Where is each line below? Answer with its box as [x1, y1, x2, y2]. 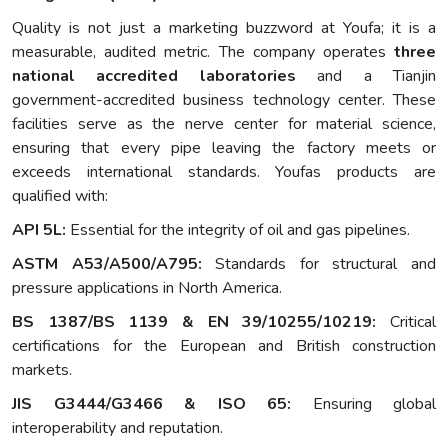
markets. [12, 359, 72, 382]
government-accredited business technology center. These [12, 89, 436, 112]
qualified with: [12, 185, 108, 208]
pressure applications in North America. [12, 277, 282, 300]
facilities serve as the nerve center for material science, [12, 113, 436, 136]
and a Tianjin [295, 65, 437, 88]
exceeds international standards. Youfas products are [12, 161, 436, 184]
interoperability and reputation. [12, 417, 223, 440]
